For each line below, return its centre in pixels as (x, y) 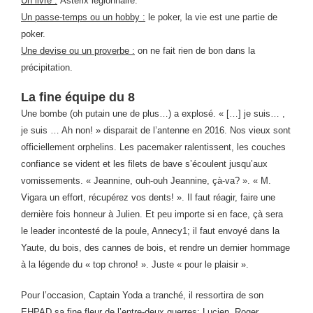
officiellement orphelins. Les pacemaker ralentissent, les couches (153, 147)
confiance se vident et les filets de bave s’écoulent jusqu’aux (144, 164)
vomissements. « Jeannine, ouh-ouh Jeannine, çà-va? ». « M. (146, 181)
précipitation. (47, 67)
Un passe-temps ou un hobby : (83, 17)
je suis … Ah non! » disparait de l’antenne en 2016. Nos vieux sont (156, 130)
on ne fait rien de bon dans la (195, 51)
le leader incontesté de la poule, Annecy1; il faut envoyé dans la (150, 231)
